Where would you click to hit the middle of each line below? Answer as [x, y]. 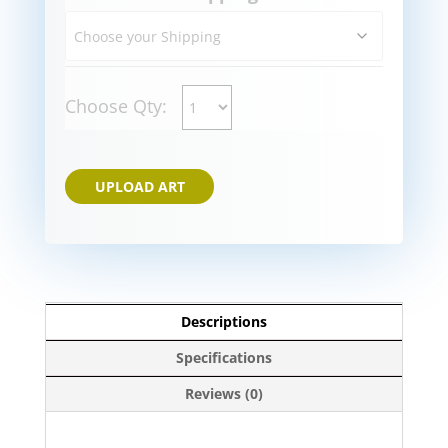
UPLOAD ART [139, 187]
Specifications [223, 358]
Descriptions [223, 322]
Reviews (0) [223, 394]
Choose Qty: [118, 106]
